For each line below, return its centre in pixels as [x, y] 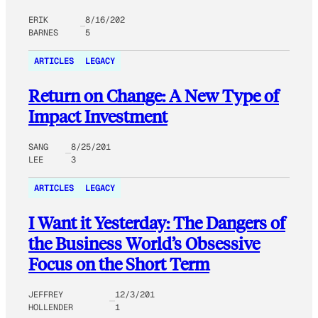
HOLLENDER [51, 308]
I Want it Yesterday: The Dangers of [157, 223]
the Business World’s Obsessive [144, 243]
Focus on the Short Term [119, 264]
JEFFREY [46, 295]
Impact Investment [98, 116]
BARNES [43, 33]
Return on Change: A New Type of [154, 96]
